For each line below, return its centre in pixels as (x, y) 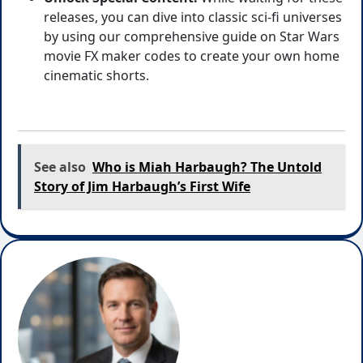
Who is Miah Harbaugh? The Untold (207, 167)
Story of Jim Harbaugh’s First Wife (142, 186)
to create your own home (260, 56)
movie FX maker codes (112, 56)
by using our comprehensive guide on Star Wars (192, 36)
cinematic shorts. (96, 75)
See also (60, 167)
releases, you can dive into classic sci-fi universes (193, 17)
